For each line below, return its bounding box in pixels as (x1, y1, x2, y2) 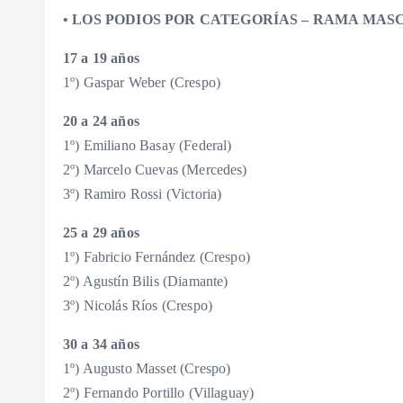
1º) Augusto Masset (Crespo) (63, 361, 231, 377)
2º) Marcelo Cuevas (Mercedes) (63, 162, 247, 178)
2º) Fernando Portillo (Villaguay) (63, 385, 255, 401)
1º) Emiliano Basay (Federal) (63, 138, 232, 154)
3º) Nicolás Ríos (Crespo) (63, 298, 212, 314)
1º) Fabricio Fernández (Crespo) (63, 249, 250, 265)
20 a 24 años (63, 113, 139, 130)
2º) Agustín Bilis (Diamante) (63, 273, 228, 290)
